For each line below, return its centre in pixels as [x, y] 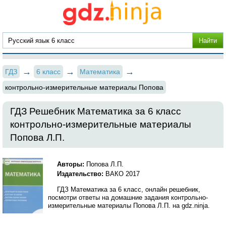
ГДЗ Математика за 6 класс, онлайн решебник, [129, 189]
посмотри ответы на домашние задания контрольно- [128, 197]
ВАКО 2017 [123, 174]
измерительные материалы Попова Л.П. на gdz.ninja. [129, 206]
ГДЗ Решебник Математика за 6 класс [96, 111]
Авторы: [71, 164]
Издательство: [81, 174]
